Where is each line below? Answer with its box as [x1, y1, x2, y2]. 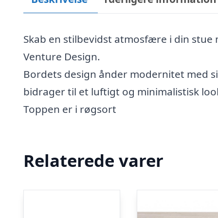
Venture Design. [23, 50, 100, 63]
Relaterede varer [23, 148, 163, 172]
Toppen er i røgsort [23, 102, 116, 116]
